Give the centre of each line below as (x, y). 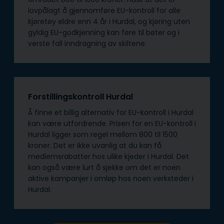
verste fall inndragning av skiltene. (88, 44)
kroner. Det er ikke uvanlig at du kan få (95, 146)
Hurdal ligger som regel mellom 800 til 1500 (103, 135)
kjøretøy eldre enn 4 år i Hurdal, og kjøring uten (109, 22)
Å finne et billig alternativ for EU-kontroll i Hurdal (111, 113)
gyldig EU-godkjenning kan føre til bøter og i (104, 33)
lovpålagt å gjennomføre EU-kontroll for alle (104, 11)
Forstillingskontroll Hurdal (81, 97)
